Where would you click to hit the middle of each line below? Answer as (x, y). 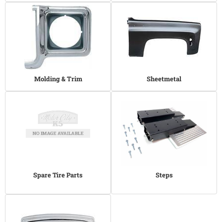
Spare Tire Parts (58, 175)
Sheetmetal (164, 79)
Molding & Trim (58, 79)
